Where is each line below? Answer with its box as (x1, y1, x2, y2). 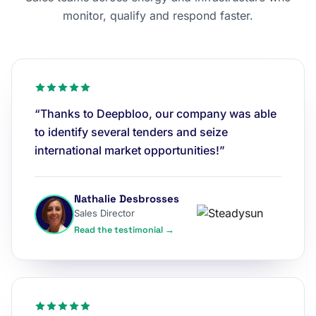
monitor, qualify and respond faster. (63, 8, 253, 23)
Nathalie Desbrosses (74, 192, 179, 205)
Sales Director (74, 207, 135, 219)
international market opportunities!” (35, 143, 225, 157)
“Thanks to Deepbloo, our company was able (35, 107, 276, 121)
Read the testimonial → (74, 224, 174, 236)
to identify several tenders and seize (35, 125, 228, 139)
